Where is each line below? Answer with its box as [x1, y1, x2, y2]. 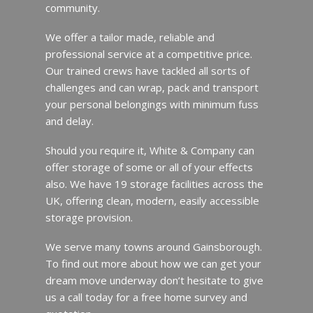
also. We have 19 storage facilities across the [45, 176, 263, 191]
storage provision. [45, 210, 133, 224]
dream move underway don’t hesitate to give [45, 272, 263, 287]
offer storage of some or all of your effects [45, 159, 253, 174]
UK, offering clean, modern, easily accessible [45, 193, 259, 208]
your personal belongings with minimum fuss [45, 96, 259, 111]
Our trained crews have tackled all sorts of [45, 63, 249, 78]
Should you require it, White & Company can [45, 143, 254, 157]
